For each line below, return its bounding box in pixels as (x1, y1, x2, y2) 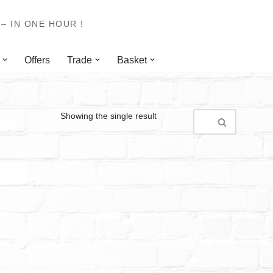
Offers (24, 55, 50, 66)
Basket (117, 55, 147, 66)
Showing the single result (60, 111, 157, 121)
